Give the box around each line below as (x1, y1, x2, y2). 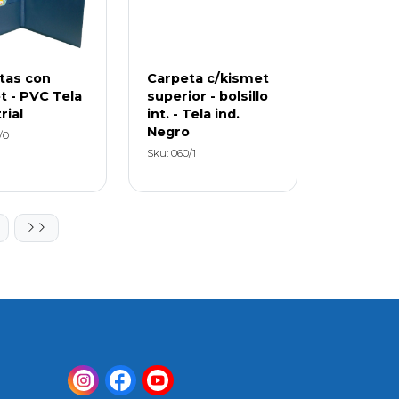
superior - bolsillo (147, 87, 269, 104)
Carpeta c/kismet (147, 69, 270, 86)
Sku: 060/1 (147, 146, 197, 159)
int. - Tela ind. (147, 105, 240, 122)
